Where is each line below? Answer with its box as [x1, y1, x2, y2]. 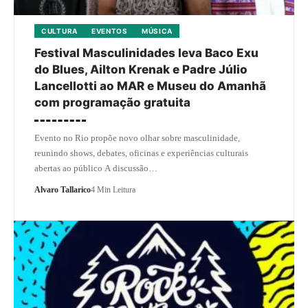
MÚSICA [141, 26, 173, 35]
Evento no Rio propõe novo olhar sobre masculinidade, [34, 132, 240, 143]
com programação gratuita [34, 95, 190, 109]
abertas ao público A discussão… [34, 162, 157, 173]
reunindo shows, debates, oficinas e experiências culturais [34, 147, 248, 158]
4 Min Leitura [91, 184, 135, 195]
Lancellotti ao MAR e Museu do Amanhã [34, 78, 266, 93]
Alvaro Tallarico [34, 184, 91, 195]
